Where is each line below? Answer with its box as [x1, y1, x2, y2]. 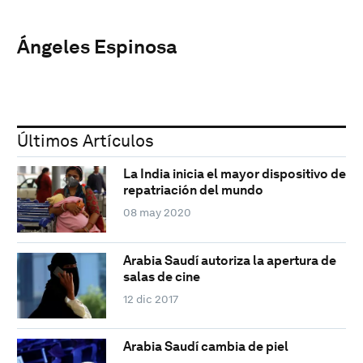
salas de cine [122, 268, 200, 284]
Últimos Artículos [17, 130, 154, 151]
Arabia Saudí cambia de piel [122, 339, 288, 355]
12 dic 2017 [122, 292, 178, 305]
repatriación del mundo [122, 182, 263, 199]
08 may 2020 [122, 206, 191, 220]
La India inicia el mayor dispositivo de [122, 166, 346, 182]
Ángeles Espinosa [17, 34, 177, 58]
